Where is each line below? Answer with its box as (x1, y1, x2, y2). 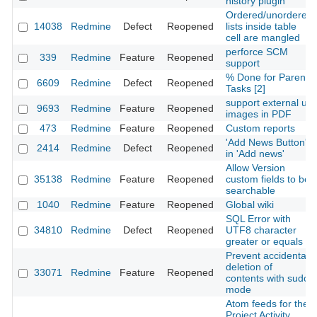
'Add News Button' (226, 137, 307, 149)
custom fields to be (226, 173, 310, 185)
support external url (226, 97, 313, 109)
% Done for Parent (226, 71, 309, 83)
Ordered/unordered (226, 9, 313, 21)
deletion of (226, 261, 272, 273)
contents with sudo (226, 272, 309, 284)
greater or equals (226, 236, 303, 248)
